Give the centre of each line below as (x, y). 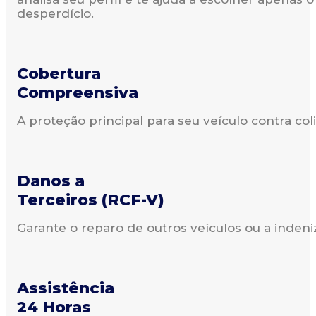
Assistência (66, 288)
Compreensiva (78, 92)
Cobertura (59, 73)
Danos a (51, 181)
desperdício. (55, 13)
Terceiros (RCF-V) (91, 200)
